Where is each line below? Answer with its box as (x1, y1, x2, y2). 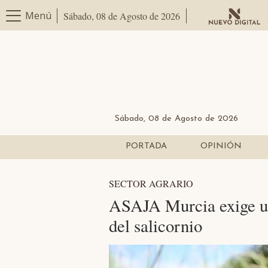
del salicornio (109, 214, 202, 237)
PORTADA (125, 142, 167, 151)
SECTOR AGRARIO (109, 177, 193, 190)
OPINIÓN (200, 142, 242, 151)
